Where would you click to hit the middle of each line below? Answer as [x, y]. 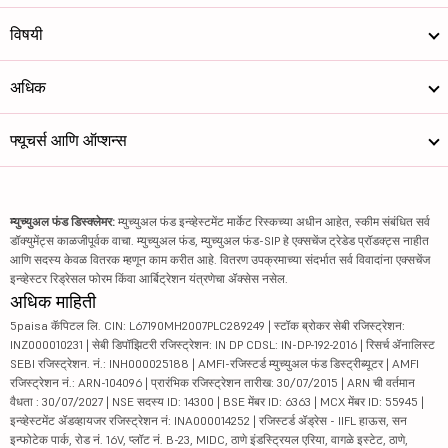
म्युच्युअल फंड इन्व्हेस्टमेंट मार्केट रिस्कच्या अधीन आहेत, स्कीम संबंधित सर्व [272, 222]
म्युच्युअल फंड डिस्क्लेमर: [62, 222]
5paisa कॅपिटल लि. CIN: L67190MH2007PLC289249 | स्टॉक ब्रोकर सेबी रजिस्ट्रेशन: [207, 326]
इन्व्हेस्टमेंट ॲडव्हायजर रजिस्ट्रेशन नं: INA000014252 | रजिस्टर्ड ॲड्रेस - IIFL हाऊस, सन [208, 421]
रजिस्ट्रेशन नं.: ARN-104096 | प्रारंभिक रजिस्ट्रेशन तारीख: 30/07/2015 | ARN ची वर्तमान [212, 383]
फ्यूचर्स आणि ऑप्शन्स [68, 140]
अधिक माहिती [53, 302]
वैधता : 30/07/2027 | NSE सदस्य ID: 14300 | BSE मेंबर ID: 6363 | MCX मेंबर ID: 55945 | [217, 402]
